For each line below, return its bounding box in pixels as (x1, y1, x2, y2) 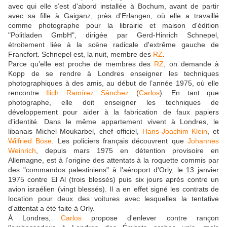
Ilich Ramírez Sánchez (46, 89, 129, 97)
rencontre (8, 89, 47, 97)
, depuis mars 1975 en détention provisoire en (36, 146, 219, 155)
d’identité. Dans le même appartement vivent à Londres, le (8, 118, 219, 126)
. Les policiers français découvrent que (52, 137, 188, 145)
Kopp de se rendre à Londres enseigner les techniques (8, 69, 219, 78)
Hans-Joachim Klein (142, 127, 208, 136)
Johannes (187, 137, 219, 145)
